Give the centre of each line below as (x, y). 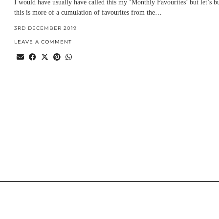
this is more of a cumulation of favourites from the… (88, 12)
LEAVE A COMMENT (43, 42)
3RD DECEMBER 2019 (45, 28)
